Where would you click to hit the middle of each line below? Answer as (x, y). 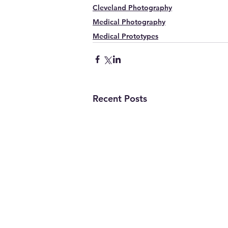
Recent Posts (120, 98)
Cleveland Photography (132, 7)
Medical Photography (129, 22)
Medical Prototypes (125, 36)
